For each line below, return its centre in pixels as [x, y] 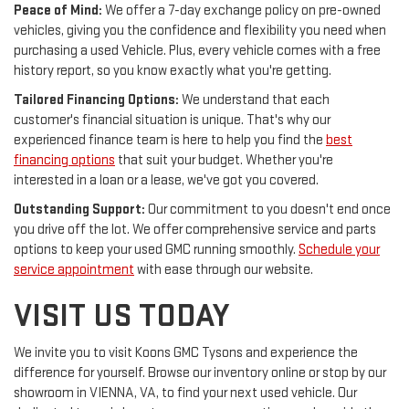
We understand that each [254, 100]
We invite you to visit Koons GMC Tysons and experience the [186, 353]
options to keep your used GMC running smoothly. [156, 250]
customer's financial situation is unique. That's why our [172, 121]
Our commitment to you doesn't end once [268, 210]
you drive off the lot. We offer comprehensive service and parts [195, 230]
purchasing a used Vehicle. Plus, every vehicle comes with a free [197, 51]
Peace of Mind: [58, 11]
